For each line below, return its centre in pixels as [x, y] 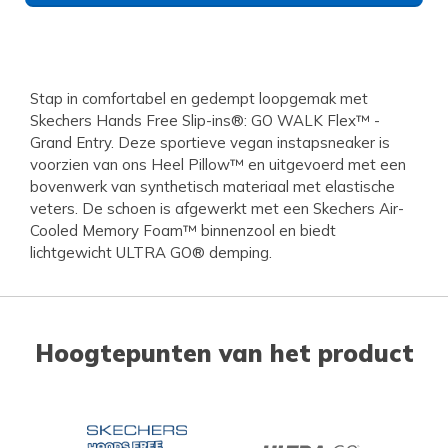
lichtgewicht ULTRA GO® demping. [151, 253]
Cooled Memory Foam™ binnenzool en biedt [183, 231]
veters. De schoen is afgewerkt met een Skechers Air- [217, 209]
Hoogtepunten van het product [224, 353]
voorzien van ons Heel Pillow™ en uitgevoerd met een [218, 165]
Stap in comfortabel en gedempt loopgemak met [199, 99]
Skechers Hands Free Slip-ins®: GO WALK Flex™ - [205, 121]
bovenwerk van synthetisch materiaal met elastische [212, 187]
